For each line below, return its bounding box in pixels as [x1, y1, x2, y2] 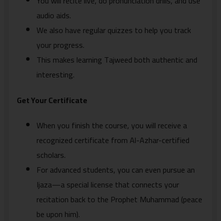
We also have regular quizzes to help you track [37, 23, 191, 38]
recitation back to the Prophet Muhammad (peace [37, 191, 202, 207]
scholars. [37, 147, 66, 162]
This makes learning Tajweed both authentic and [37, 52, 197, 68]
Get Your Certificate [17, 92, 87, 108]
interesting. [37, 67, 74, 82]
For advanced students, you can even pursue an [37, 162, 195, 177]
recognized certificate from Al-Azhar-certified [37, 132, 189, 147]
